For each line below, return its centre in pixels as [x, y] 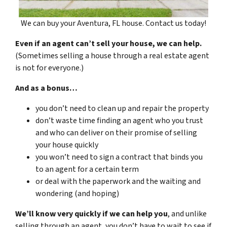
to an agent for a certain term [87, 169]
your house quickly [67, 145]
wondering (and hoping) [77, 193]
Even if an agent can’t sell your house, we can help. [108, 43]
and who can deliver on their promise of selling [116, 133]
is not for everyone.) [49, 68]
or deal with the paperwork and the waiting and [118, 181]
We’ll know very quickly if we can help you [91, 214]
